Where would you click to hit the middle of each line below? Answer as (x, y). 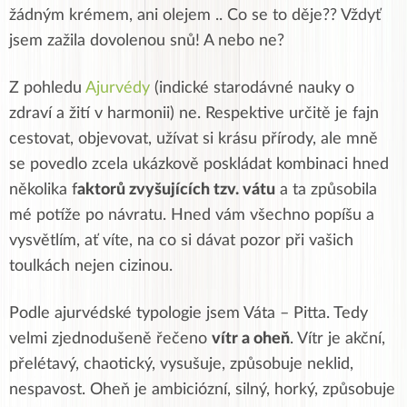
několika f (43, 190)
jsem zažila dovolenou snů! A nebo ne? (149, 41)
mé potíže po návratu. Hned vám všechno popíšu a (192, 216)
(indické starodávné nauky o (252, 89)
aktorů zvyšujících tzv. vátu (176, 190)
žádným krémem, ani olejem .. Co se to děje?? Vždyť (195, 16)
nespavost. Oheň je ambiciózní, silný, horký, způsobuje (202, 390)
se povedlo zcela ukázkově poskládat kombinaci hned (199, 165)
